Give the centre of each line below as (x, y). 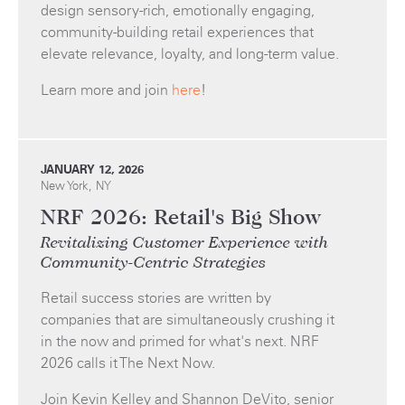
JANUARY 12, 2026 (92, 170)
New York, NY (76, 186)
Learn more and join (106, 90)
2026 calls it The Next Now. (128, 363)
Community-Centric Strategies (153, 264)
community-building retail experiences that (177, 33)
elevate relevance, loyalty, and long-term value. (190, 54)
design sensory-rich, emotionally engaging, (178, 11)
